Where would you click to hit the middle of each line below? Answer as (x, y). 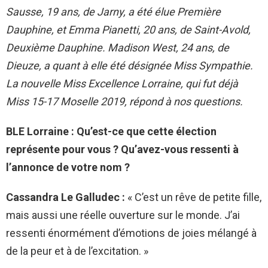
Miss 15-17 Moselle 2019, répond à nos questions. (124, 101)
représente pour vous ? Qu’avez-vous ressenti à (122, 149)
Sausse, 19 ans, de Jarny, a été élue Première (113, 11)
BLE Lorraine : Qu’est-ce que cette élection (111, 131)
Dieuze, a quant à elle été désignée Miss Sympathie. (130, 65)
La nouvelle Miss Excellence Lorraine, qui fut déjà (122, 83)
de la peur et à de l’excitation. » (77, 251)
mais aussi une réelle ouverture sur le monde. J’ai (123, 215)
